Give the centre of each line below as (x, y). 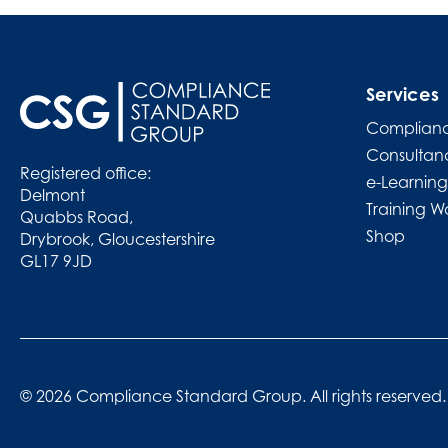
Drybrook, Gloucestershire (117, 238)
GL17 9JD (56, 260)
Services (402, 93)
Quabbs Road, (76, 216)
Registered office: (85, 172)
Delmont (52, 194)
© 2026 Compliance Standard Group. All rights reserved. (233, 396)
